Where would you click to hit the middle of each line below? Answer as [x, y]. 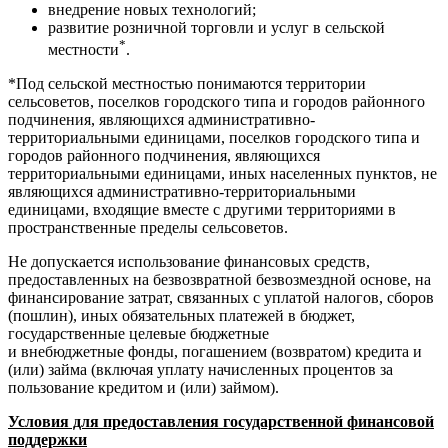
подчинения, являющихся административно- [161, 120]
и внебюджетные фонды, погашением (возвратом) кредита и [215, 352]
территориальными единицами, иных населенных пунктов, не [222, 174]
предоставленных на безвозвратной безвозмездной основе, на [219, 280]
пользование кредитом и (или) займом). [143, 388]
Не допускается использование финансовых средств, [189, 262]
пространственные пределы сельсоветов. [148, 228]
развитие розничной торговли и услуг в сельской [216, 27]
